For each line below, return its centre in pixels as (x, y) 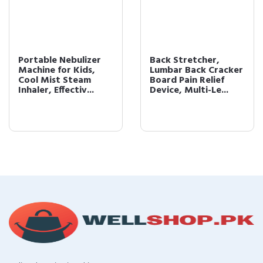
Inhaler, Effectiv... (56, 90)
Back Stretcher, (185, 60)
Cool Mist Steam (55, 80)
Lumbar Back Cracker (196, 70)
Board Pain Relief (187, 80)
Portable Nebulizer (60, 60)
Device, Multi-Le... (189, 90)
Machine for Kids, (57, 70)
